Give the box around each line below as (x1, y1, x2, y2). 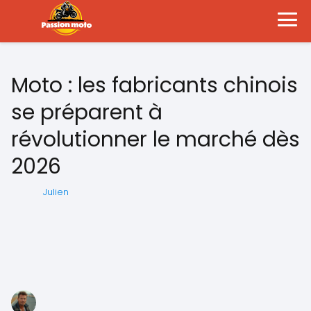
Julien (43, 185, 69, 199)
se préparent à (11, 98, 162, 127)
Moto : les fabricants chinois (11, 71, 298, 100)
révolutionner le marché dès (11, 125, 300, 154)
